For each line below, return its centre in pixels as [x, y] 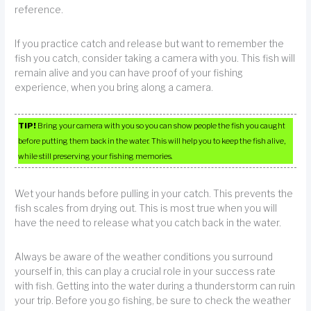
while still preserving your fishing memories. [96, 156]
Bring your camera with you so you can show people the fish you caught [161, 125]
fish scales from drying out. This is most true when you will [146, 209]
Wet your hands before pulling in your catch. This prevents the [154, 194]
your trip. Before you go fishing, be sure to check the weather [153, 300]
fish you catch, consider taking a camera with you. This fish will [155, 58]
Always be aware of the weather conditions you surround [144, 257]
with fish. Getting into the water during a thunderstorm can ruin [155, 286]
